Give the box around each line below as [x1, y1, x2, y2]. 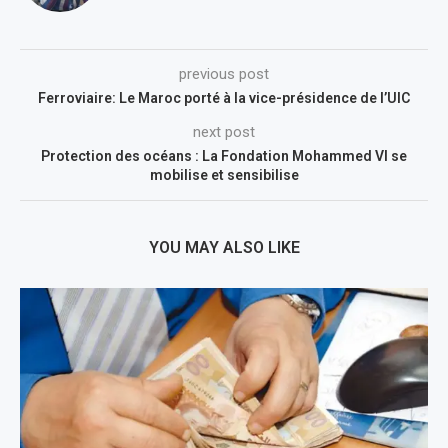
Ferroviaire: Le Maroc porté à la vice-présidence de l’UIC [38, 89, 410, 106]
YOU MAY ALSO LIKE [148, 237, 300, 257]
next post [193, 122, 255, 141]
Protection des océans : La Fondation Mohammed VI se [41, 147, 407, 164]
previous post [179, 64, 269, 83]
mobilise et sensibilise [149, 166, 299, 183]
